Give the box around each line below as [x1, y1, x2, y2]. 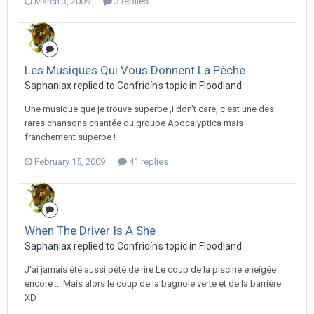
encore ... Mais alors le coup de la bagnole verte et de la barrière [25, 278, 281, 289]
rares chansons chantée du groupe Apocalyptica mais [25, 118, 243, 128]
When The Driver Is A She [25, 224, 156, 238]
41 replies [127, 156, 168, 167]
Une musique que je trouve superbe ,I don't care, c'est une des [25, 104, 274, 114]
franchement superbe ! [25, 132, 116, 142]
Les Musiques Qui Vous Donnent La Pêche [25, 63, 245, 77]
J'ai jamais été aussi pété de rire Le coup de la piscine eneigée [25, 264, 276, 275]
